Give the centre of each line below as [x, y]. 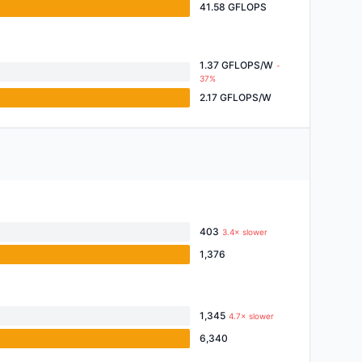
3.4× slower [245, 232]
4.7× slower [251, 316]
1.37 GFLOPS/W [236, 65]
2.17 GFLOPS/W [236, 97]
